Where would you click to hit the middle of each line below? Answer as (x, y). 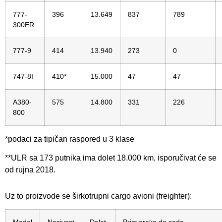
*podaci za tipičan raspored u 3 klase (70, 139)
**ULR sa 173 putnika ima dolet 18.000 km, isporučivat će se (111, 158)
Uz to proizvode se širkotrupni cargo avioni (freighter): (98, 196)
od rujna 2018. (30, 170)
